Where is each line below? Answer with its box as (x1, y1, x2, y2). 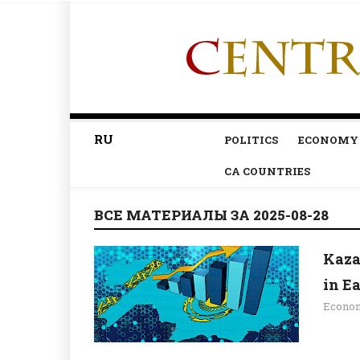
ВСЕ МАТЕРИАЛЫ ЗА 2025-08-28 (94, 206, 329, 224)
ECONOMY (297, 133, 358, 147)
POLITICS (223, 133, 278, 147)
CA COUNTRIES (223, 164, 310, 178)
